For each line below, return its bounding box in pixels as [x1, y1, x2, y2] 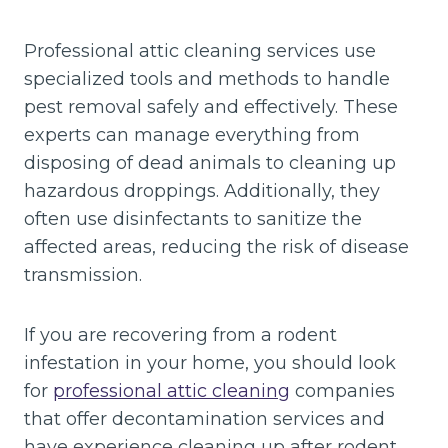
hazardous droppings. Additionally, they [24, 179, 380, 202]
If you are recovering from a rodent [24, 323, 337, 346]
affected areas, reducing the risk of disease [24, 235, 409, 258]
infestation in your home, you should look [24, 351, 396, 374]
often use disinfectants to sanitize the [24, 207, 362, 230]
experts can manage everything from [24, 123, 360, 146]
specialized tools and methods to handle [24, 67, 390, 90]
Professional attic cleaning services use [24, 39, 376, 62]
